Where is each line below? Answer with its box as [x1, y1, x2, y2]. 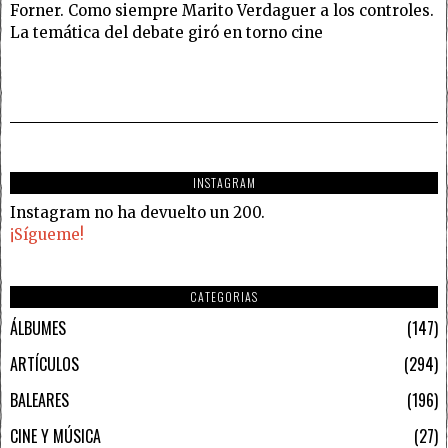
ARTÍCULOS [10, 352, 79, 376]
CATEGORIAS [190, 288, 258, 305]
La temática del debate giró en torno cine [10, 23, 323, 42]
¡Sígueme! [10, 225, 84, 244]
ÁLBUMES [10, 316, 66, 340]
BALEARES [10, 388, 69, 412]
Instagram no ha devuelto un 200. [10, 203, 265, 222]
